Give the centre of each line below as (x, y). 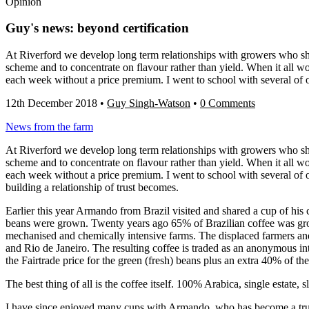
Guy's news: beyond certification (97, 28)
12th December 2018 (51, 103)
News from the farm (49, 127)
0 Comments (228, 103)
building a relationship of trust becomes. (92, 188)
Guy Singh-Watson (149, 103)
